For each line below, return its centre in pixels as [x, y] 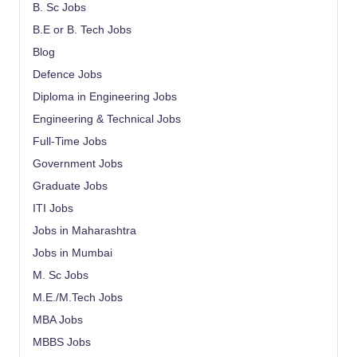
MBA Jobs [58, 320]
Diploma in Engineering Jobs [105, 97]
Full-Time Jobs [70, 142]
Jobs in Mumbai [73, 253]
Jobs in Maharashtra [84, 231]
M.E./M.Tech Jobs [78, 298]
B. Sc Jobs [59, 8]
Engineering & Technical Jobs [107, 120]
